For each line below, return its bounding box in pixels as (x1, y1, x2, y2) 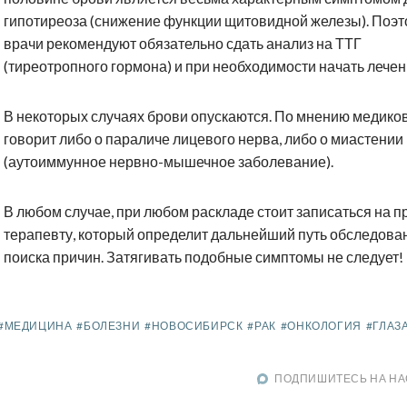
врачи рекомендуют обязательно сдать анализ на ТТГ (4, 35, 362, 53)
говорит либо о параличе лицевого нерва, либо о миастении (4, 130, 403, 148)
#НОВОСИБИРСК (144, 319, 243, 333)
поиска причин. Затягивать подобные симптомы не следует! (4, 248, 403, 266)
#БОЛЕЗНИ (76, 319, 141, 333)
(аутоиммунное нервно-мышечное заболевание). (4, 153, 333, 171)
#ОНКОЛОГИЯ (280, 319, 362, 333)
